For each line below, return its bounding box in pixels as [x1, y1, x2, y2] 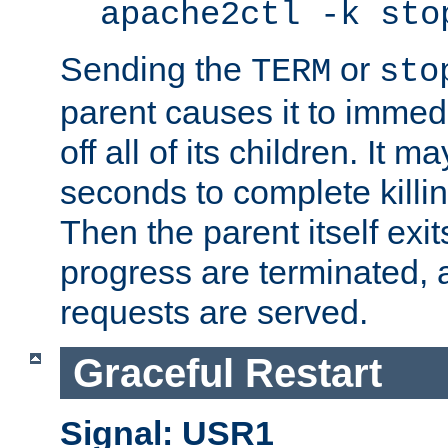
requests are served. [60, 293, 368, 332]
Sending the [60, 50, 251, 89]
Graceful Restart [72, 350, 382, 395]
